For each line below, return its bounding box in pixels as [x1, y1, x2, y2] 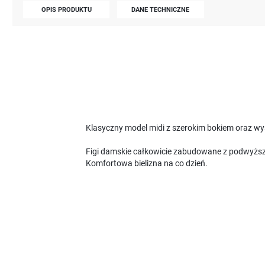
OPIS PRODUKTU [41, 5, 92, 14]
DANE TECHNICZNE [131, 5, 190, 14]
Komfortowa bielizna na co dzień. [85, 159, 208, 169]
